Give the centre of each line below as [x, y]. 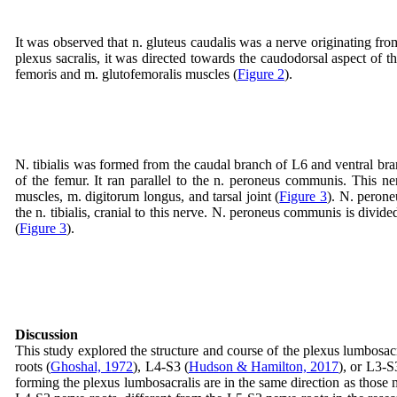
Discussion [47, 335]
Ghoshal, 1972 [92, 366]
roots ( [33, 366]
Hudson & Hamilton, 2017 [264, 366]
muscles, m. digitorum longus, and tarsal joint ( [148, 196]
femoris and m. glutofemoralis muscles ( [126, 74]
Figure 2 [261, 74]
